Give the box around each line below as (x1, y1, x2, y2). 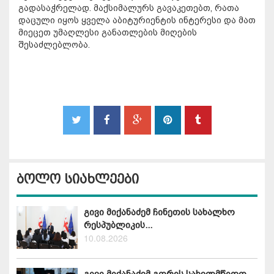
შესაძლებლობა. (18, 40, 90, 50)
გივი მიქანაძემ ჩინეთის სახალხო (84, 207, 235, 218)
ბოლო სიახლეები (17, 172, 139, 187)
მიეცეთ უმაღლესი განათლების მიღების (18, 28, 197, 38)
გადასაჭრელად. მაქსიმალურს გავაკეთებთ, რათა (18, 3, 239, 13)
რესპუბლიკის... (84, 220, 152, 231)
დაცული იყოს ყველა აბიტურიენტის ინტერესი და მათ (18, 15, 256, 26)
